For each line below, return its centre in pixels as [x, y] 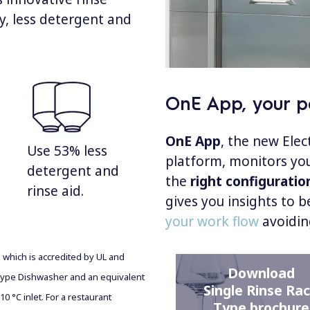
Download [262, 273]
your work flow [212, 221]
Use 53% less [67, 151]
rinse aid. [55, 191]
